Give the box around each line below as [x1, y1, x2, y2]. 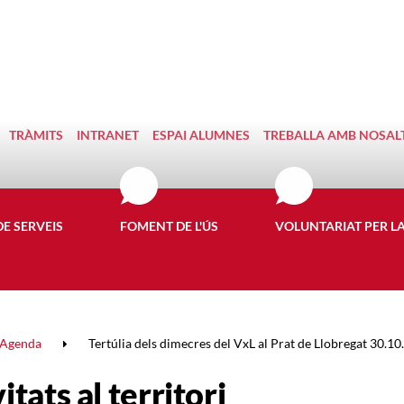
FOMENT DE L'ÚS [120, 218, 218, 234]
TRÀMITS [9, 127, 63, 142]
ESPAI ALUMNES [152, 127, 250, 142]
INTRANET [77, 127, 139, 142]
